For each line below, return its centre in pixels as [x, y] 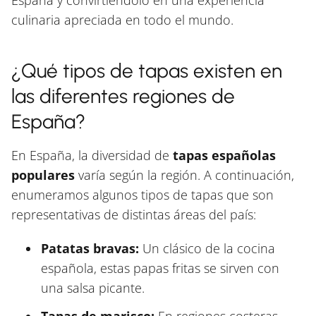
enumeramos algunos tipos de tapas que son [142, 194]
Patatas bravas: [90, 248]
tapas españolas [224, 155]
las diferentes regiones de [123, 96]
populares [43, 175]
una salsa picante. [93, 287]
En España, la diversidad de [92, 155]
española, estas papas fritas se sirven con [160, 268]
